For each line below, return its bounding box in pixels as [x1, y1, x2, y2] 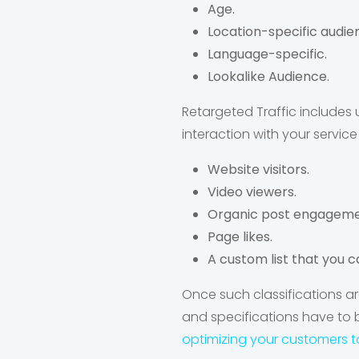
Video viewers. [208, 183, 296, 201]
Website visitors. [208, 160, 309, 179]
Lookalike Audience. [208, 67, 333, 86]
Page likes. [208, 228, 272, 246]
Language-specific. [208, 45, 327, 63]
